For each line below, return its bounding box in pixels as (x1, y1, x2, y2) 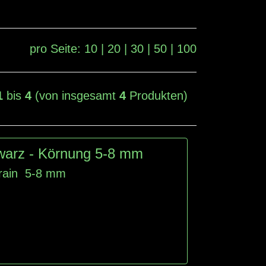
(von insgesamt (31, 88, 119, 102)
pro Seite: (30, 42, 84, 55)
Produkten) (126, 88, 188, 102)
